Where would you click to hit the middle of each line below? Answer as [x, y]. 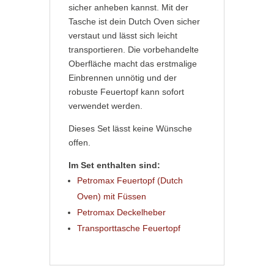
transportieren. [98, 50]
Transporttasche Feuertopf [128, 228]
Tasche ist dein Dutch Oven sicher [134, 21]
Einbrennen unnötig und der [122, 78]
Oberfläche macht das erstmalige [132, 64]
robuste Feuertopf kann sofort [126, 92]
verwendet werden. [105, 106]
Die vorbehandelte [163, 50]
